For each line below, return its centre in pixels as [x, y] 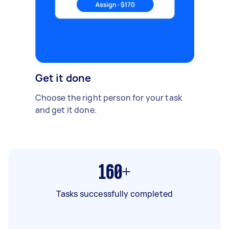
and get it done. [66, 110]
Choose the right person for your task [109, 97]
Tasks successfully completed [114, 193]
